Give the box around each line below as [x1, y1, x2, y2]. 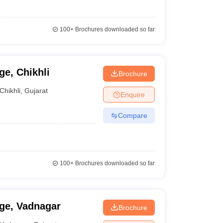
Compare [117, 111, 147, 119]
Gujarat [24, 86, 48, 95]
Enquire [120, 90, 145, 99]
